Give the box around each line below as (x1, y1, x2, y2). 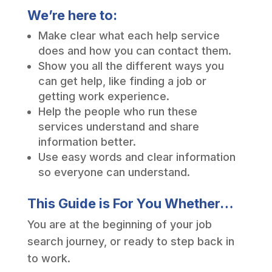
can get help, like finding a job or (38, 74, 206, 87)
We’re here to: (27, 7, 117, 23)
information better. (38, 135, 136, 148)
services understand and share (38, 120, 199, 133)
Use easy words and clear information (38, 150, 236, 163)
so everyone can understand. (38, 165, 190, 178)
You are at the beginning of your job (27, 217, 212, 231)
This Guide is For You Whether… (27, 195, 234, 211)
